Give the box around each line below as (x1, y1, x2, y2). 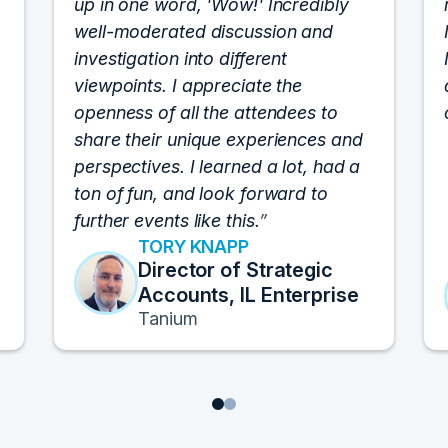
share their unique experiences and (74, 129, 363, 150)
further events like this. (74, 210, 259, 231)
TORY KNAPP (138, 236, 249, 257)
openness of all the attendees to (74, 102, 338, 123)
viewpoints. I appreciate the (74, 75, 303, 96)
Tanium (138, 308, 198, 329)
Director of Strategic (138, 258, 333, 282)
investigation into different (74, 48, 288, 69)
